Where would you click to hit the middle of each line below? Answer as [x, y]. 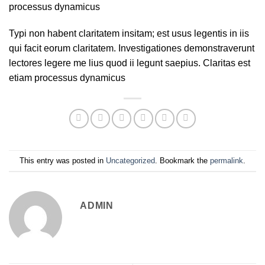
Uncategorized [130, 160]
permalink [227, 160]
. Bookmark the [182, 160]
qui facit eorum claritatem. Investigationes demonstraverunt [132, 49]
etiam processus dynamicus [67, 78]
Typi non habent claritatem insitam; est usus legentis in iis [129, 34]
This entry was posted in [63, 160]
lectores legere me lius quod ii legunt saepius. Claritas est [130, 63]
